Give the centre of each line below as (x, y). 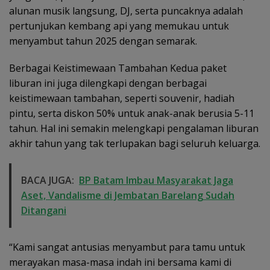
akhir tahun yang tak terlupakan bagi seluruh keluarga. (135, 143)
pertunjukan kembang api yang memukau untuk (119, 26)
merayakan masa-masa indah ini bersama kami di (120, 262)
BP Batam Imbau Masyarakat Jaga (156, 180)
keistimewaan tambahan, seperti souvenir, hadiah (122, 98)
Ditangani (44, 210)
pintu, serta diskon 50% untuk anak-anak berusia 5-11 (132, 113)
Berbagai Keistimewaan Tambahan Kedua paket (118, 68)
